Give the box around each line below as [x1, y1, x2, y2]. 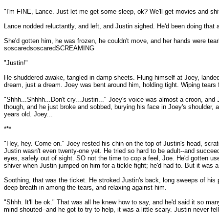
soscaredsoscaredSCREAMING [4, 44, 94, 52]
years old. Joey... [4, 110, 53, 118]
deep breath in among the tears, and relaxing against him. [4, 184, 167, 191]
